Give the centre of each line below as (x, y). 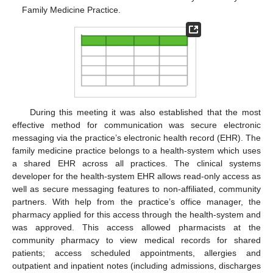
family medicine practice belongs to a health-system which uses (136, 150)
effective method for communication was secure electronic (136, 125)
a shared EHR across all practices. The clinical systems (136, 163)
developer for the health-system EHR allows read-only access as (136, 176)
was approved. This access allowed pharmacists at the (136, 227)
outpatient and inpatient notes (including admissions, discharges (136, 265)
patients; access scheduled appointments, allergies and (136, 253)
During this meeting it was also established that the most (145, 112)
